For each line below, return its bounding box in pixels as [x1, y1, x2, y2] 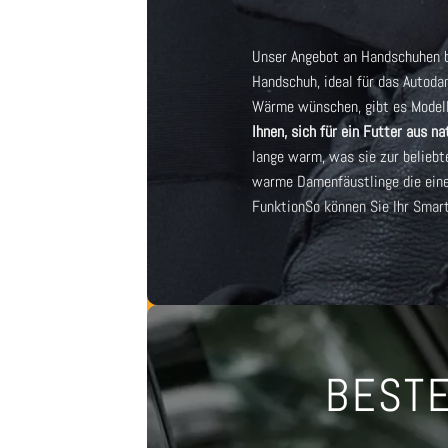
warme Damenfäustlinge [252, 170, 399, 192]
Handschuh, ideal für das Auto [252, 70, 430, 92]
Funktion [252, 195, 305, 217]
